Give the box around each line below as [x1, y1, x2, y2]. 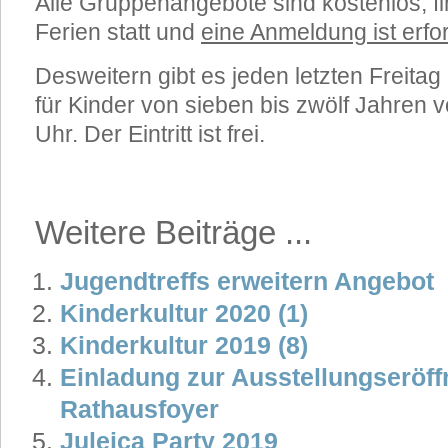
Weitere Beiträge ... [35, 213, 312, 251]
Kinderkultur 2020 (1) [60, 298, 308, 327]
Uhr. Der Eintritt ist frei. [35, 121, 265, 147]
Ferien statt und [35, 19, 201, 45]
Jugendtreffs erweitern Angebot [60, 266, 434, 295]
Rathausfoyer [60, 394, 219, 423]
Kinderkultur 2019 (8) [60, 330, 308, 359]
